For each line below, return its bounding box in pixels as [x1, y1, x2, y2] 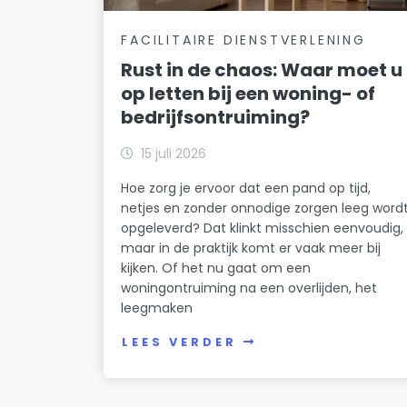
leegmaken [121, 298, 194, 317]
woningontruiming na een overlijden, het [121, 278, 378, 297]
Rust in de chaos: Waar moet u [121, 56, 403, 83]
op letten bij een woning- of [121, 80, 376, 106]
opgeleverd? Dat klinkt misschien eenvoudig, [121, 218, 404, 237]
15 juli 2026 [141, 144, 207, 163]
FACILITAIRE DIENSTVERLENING [121, 30, 366, 49]
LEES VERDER [122, 334, 237, 351]
